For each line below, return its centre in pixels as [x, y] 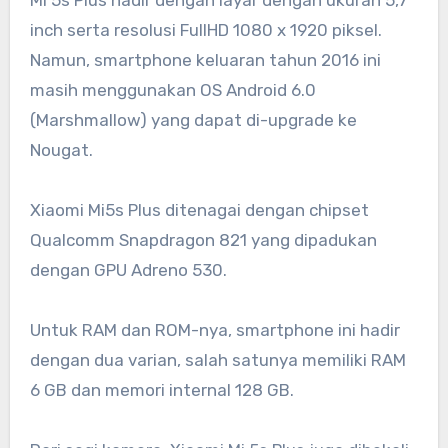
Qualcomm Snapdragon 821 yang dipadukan [203, 240]
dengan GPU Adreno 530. [128, 270]
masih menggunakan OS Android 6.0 [172, 90]
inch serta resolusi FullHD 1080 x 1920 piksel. [205, 30]
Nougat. [61, 150]
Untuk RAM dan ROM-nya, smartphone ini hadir [214, 330]
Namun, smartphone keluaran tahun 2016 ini [205, 60]
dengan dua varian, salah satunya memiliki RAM [217, 360]
